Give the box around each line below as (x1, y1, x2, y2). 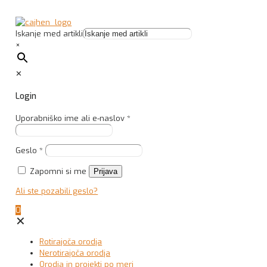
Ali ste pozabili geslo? (15, 186, 98, 197)
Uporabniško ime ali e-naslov (15, 113, 128, 124)
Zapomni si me (30, 166, 87, 177)
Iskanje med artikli (15, 29, 83, 39)
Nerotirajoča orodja (39, 248, 111, 259)
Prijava (94, 167, 118, 176)
